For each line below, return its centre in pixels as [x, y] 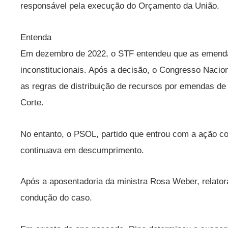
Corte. [32, 102]
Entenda [36, 37]
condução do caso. [56, 198]
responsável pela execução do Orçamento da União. [121, 6]
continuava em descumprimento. [83, 150]
